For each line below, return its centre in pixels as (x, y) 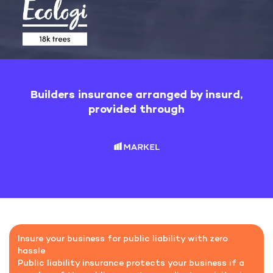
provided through (136, 110)
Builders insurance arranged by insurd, (136, 95)
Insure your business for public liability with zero (123, 239)
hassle (32, 251)
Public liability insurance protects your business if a (131, 263)
